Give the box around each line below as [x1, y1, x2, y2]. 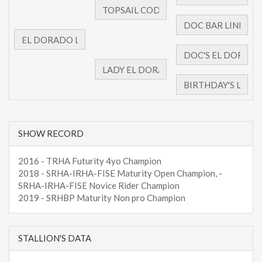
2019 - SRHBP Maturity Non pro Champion [18, 192, 185, 204]
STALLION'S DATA [18, 233, 91, 244]
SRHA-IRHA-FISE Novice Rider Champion [18, 180, 180, 191]
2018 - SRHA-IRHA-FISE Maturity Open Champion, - [18, 168, 222, 179]
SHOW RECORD [18, 128, 84, 139]
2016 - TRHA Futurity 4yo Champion [18, 156, 161, 167]
